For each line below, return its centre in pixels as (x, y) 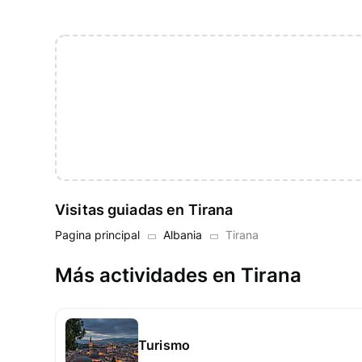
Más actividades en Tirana (178, 276)
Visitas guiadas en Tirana (144, 210)
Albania (183, 235)
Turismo (164, 345)
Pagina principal (97, 235)
